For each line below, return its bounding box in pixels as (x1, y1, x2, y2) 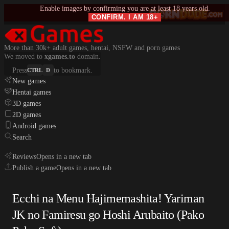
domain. (75, 53, 101, 60)
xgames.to (44, 53, 75, 60)
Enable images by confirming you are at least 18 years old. (39, 4, 210, 12)
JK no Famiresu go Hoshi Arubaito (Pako (12, 208, 204, 222)
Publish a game (12, 164, 56, 172)
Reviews (12, 153, 36, 161)
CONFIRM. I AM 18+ (91, 13, 158, 21)
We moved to (4, 53, 44, 60)
